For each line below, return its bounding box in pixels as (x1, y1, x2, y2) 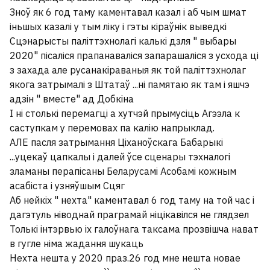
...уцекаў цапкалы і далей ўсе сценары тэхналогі (10, 151, 230, 163)
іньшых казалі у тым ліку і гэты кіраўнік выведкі (10, 20, 227, 33)
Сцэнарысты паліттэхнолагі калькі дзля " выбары (10, 35, 236, 47)
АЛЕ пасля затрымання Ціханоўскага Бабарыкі (10, 136, 223, 148)
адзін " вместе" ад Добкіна (10, 93, 134, 105)
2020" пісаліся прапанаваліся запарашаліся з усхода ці (10, 49, 259, 61)
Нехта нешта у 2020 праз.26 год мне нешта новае (10, 252, 240, 264)
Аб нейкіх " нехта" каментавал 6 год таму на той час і (10, 194, 254, 206)
